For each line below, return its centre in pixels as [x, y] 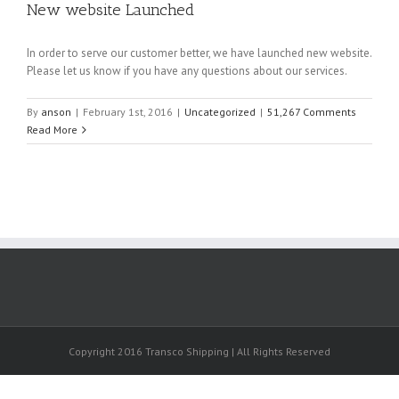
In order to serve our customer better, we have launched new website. [199, 53]
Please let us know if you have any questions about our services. [187, 70]
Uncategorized [220, 111]
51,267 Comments [312, 111]
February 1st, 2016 [128, 111]
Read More [52, 129]
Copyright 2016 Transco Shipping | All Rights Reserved [199, 351]
